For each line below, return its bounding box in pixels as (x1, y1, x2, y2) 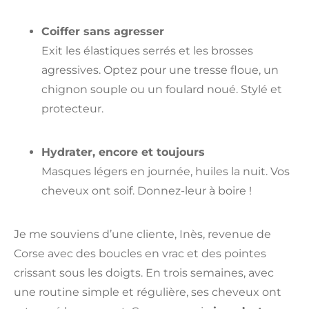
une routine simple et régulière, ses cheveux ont (14, 285, 281, 299)
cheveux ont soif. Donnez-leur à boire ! (41, 183, 252, 197)
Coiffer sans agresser (41, 24, 164, 38)
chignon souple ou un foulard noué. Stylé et (41, 82, 282, 96)
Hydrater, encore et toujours (41, 145, 205, 159)
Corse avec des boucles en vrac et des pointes (14, 246, 266, 260)
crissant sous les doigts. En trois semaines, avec (14, 266, 274, 279)
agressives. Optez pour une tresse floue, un (41, 63, 279, 77)
